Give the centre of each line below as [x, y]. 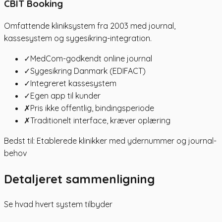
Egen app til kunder [65, 96]
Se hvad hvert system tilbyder [58, 204]
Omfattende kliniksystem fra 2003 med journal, [90, 26]
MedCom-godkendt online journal [91, 59]
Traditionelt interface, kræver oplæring [100, 121]
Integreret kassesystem [73, 83]
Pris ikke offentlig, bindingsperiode [92, 108]
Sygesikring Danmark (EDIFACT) [88, 71]
